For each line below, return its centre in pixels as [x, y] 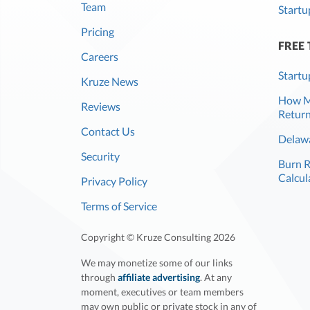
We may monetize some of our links [157, 263]
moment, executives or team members [162, 292]
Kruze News [110, 82]
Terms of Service [119, 206]
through [99, 277]
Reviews [101, 107]
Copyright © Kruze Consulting [147, 237]
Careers [100, 57]
